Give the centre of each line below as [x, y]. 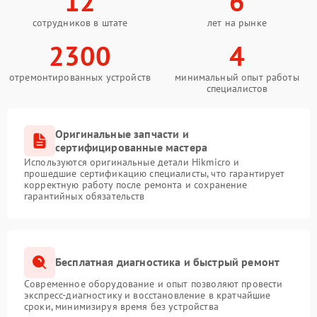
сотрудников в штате [80, 22]
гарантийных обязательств [85, 196]
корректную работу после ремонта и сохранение [136, 184]
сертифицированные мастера [132, 147]
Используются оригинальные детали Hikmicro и [132, 162]
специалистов [237, 88]
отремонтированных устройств [80, 77]
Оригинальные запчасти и [122, 133]
